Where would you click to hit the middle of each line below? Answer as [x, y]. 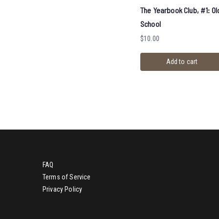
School [151, 24]
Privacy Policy [63, 189]
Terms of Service [67, 177]
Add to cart [182, 62]
